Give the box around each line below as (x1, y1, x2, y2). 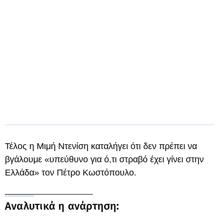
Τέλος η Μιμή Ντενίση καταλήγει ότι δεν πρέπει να (5, 141, 197, 151)
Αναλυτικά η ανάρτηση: (5, 199, 119, 213)
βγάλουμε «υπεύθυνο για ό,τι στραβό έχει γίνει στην (5, 154, 204, 164)
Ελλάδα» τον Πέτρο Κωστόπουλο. (5, 168, 136, 177)
